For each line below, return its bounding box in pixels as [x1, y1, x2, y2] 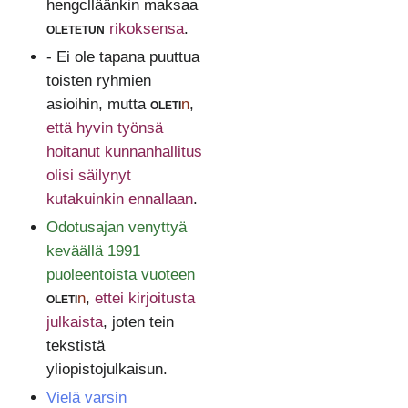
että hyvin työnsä [46, 118, 163, 137]
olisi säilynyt [46, 166, 131, 184]
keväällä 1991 [46, 241, 140, 260]
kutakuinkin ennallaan [46, 189, 193, 208]
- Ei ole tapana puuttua [46, 47, 199, 66]
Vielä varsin [46, 388, 127, 406]
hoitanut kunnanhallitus [46, 142, 202, 160]
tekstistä [46, 336, 105, 354]
